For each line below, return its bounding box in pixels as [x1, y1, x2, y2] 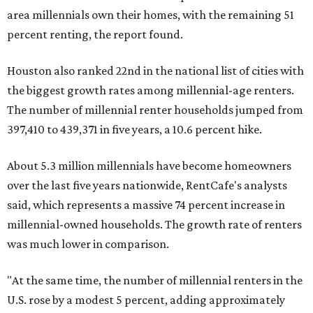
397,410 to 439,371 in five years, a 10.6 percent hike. [7, 122, 262, 136]
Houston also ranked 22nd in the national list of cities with [7, 63, 304, 78]
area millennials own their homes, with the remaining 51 [7, 7, 294, 22]
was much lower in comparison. [7, 236, 169, 251]
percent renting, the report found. [7, 27, 183, 41]
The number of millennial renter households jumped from [7, 102, 303, 117]
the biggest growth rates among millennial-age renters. [7, 82, 294, 97]
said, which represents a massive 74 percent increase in [7, 197, 285, 212]
